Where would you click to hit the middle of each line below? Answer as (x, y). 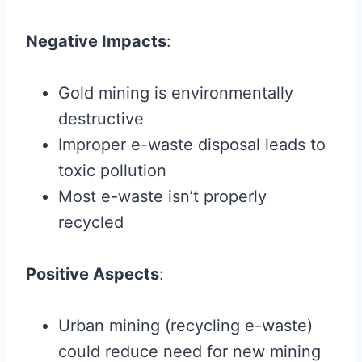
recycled (91, 223)
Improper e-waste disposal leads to (192, 145)
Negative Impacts (96, 42)
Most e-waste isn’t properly (162, 197)
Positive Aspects (93, 274)
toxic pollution (112, 171)
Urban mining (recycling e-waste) (185, 326)
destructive (101, 119)
